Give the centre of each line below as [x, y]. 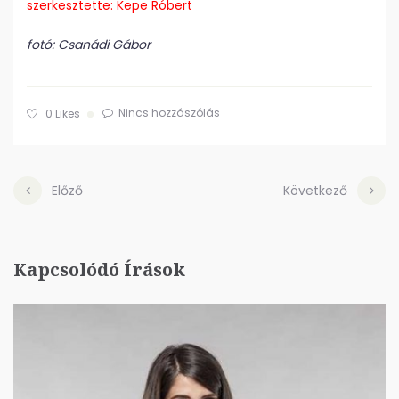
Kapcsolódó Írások [99, 270]
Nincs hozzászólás [169, 113]
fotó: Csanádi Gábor [89, 45]
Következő [315, 191]
